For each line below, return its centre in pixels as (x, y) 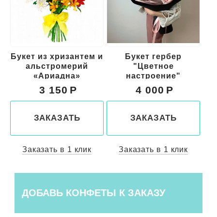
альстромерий (57, 66)
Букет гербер (153, 57)
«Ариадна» (57, 76)
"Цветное (153, 66)
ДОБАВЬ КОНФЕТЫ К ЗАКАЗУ (93, 193)
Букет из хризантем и (57, 57)
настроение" (153, 76)
